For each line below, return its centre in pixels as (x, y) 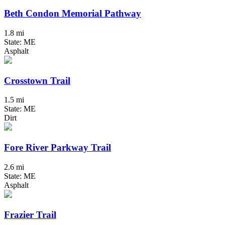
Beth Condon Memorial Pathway (73, 14)
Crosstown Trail (37, 80)
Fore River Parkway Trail (58, 148)
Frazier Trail (30, 214)
